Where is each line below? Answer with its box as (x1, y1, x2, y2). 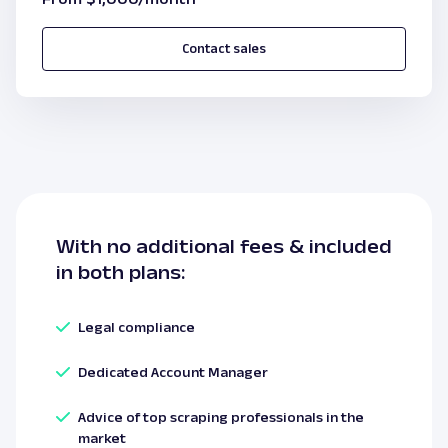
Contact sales (182, 40, 266, 57)
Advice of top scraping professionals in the (78, 408, 364, 425)
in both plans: (56, 260, 185, 283)
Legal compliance (78, 318, 195, 335)
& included (289, 234, 392, 257)
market (78, 429, 126, 446)
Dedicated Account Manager (78, 363, 268, 380)
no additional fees (107, 234, 289, 257)
